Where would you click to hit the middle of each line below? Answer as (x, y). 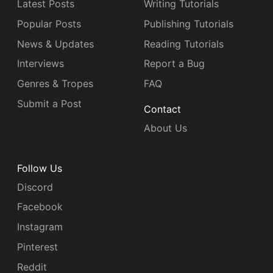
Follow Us (40, 168)
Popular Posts (49, 23)
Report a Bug (174, 64)
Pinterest (37, 246)
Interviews (41, 64)
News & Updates (55, 44)
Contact (162, 109)
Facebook (40, 207)
